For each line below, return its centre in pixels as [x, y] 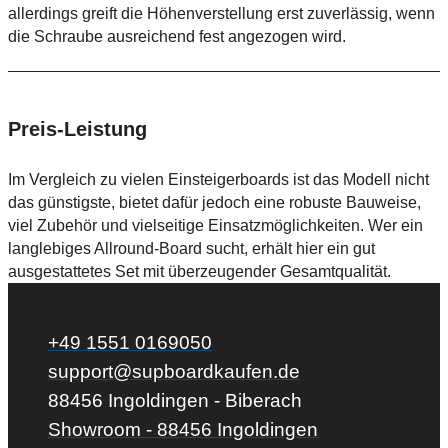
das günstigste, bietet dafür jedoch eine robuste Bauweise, [214, 203]
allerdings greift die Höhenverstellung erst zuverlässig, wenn [221, 14]
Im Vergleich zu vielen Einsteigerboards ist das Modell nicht [218, 180]
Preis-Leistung [77, 129]
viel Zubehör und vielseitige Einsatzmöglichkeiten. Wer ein [215, 226]
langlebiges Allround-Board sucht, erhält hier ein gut [191, 249]
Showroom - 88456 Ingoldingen [183, 430]
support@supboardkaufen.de [174, 372]
